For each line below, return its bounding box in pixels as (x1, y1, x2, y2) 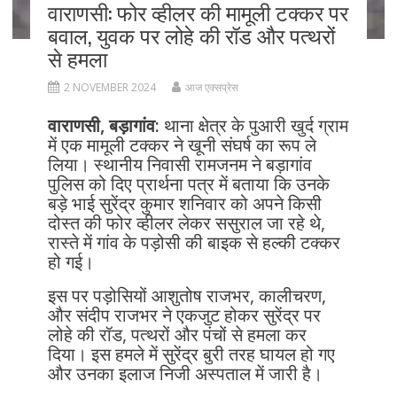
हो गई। (47, 249, 94, 274)
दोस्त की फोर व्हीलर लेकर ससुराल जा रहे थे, (47, 210, 325, 235)
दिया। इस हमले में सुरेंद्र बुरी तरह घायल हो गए (47, 341, 335, 366)
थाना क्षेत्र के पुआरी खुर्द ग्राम (163, 113, 348, 137)
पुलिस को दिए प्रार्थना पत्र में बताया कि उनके (47, 171, 330, 196)
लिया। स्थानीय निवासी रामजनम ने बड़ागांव (47, 152, 312, 176)
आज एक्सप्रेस (184, 79, 238, 95)
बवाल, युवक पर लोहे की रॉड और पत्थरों (47, 18, 335, 51)
